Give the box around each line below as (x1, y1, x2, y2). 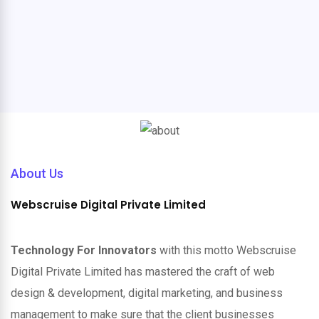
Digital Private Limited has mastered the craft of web (11, 264, 275, 278)
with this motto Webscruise (159, 243, 296, 257)
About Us (11, 165, 63, 181)
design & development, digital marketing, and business (11, 286, 283, 300)
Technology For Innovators (11, 243, 159, 257)
